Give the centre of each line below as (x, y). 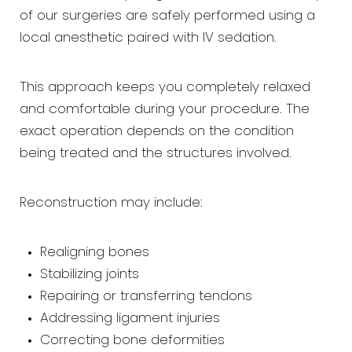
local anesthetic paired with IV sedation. (148, 38)
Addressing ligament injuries (130, 319)
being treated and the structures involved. (156, 154)
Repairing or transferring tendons (146, 297)
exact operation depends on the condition (157, 132)
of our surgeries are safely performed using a (167, 16)
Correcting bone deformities (132, 341)
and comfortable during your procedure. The (165, 110)
